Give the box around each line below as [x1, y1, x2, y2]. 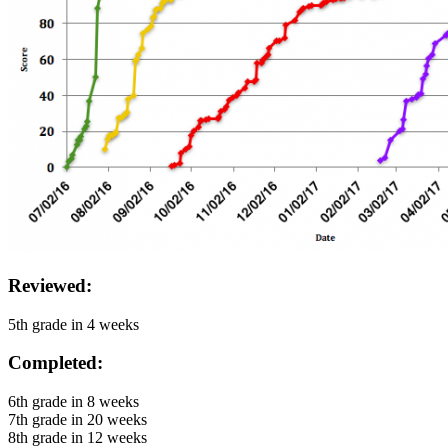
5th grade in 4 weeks [8, 315, 139, 333]
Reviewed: [8, 275, 92, 297]
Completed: [8, 352, 103, 374]
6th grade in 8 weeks [8, 393, 139, 411]
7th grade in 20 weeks [8, 411, 147, 429]
